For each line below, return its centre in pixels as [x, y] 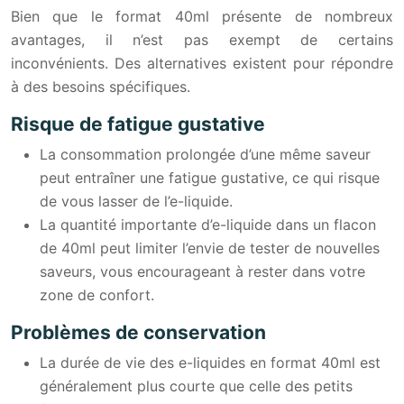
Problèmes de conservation [138, 332]
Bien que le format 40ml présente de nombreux [202, 16]
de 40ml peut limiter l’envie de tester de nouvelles [210, 248]
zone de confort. [97, 294]
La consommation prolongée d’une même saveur [205, 154]
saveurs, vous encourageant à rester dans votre [202, 271]
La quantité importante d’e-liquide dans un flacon [208, 224]
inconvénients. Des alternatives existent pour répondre [202, 63]
